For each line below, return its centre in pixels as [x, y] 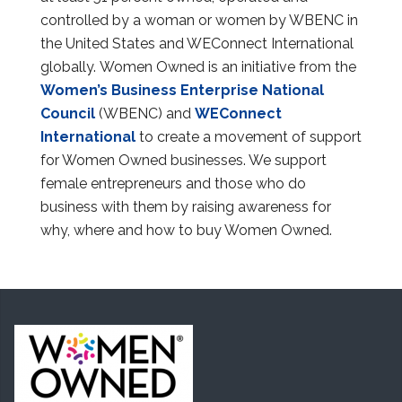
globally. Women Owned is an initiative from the [198, 66]
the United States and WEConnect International [197, 43]
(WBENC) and [147, 113]
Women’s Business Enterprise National [182, 90]
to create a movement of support [249, 136]
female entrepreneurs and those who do [173, 183]
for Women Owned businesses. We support [184, 160]
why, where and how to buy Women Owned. [186, 230]
